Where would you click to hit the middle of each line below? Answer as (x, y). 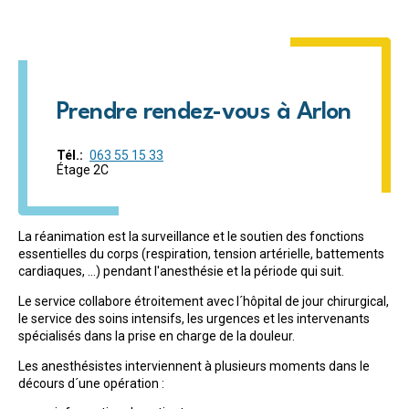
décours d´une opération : (91, 383)
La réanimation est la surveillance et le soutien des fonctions (191, 236)
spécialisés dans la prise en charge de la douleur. (157, 336)
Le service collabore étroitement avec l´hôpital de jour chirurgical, (204, 301)
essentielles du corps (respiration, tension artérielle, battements (201, 253)
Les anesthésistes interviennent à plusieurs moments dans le (194, 366)
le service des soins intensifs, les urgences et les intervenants (194, 318)
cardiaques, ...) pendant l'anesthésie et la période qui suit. (181, 271)
